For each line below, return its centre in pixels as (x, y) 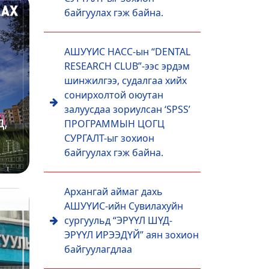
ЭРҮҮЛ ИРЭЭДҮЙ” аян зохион (131, 235)
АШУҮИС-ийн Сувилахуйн (124, 206)
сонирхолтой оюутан (114, 95)
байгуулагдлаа (98, 249)
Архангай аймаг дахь (113, 192)
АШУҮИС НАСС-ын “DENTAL (127, 52)
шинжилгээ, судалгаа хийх (125, 80)
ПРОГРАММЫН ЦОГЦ (114, 124)
